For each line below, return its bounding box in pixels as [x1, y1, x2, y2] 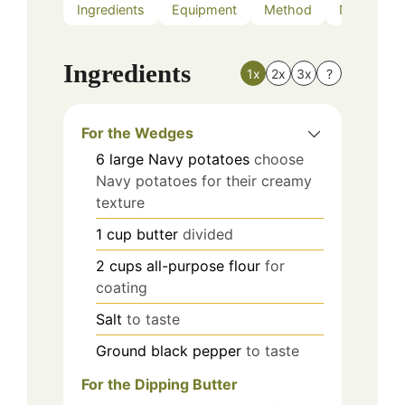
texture [96, 193, 145, 212]
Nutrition [339, 2, 391, 18]
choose [254, 149, 304, 168]
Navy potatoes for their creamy [96, 171, 312, 190]
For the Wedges [81, 123, 193, 142]
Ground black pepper [96, 341, 241, 360]
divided [183, 224, 233, 243]
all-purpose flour [146, 256, 260, 275]
